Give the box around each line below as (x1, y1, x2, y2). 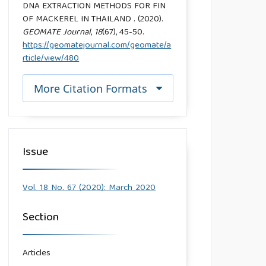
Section (23, 208, 59, 229)
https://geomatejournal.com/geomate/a (23, 38, 172, 54)
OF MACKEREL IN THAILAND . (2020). (23, 12, 164, 28)
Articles (23, 246, 51, 262)
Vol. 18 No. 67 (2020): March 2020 (23, 180, 156, 196)
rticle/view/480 (23, 51, 80, 67)
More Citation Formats (34, 81, 148, 96)
